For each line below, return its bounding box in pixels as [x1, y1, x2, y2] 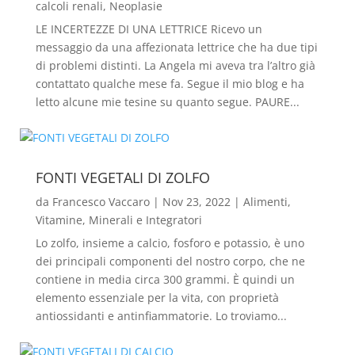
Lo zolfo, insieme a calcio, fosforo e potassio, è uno [35, 235, 304, 250]
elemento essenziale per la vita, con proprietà [35, 290, 279, 305]
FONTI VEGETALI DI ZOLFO [35, 168, 210, 187]
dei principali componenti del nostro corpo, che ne [35, 254, 305, 269]
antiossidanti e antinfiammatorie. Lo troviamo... [35, 308, 287, 323]
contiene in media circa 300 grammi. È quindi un [35, 272, 295, 287]
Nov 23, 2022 [162, 194, 231, 209]
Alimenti [242, 194, 288, 209]
